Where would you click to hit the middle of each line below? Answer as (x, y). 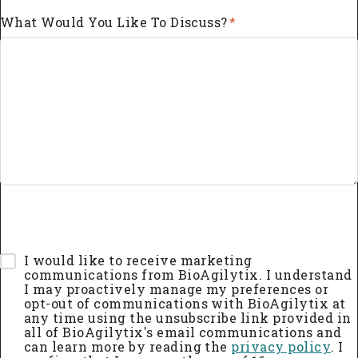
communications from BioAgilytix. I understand (188, 274)
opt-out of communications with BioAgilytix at (185, 303)
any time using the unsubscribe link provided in (188, 317)
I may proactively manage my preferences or (177, 288)
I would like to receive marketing (138, 260)
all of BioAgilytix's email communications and (183, 332)
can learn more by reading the (128, 346)
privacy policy (281, 346)
